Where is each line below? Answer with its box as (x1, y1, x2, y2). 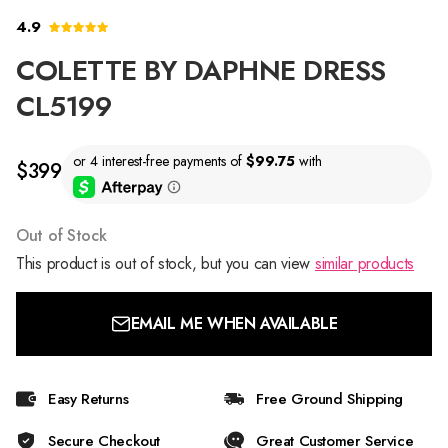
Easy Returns (48, 387, 129, 410)
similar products (314, 251, 415, 275)
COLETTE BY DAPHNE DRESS (16, 50, 386, 91)
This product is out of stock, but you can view (16, 251, 315, 275)
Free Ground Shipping (256, 387, 403, 410)
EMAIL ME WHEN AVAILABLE (130, 311, 338, 335)
